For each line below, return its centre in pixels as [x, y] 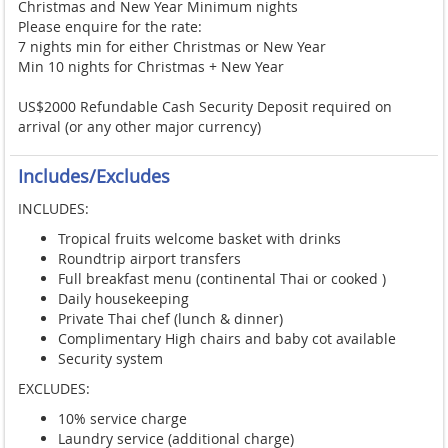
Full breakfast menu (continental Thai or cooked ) [222, 278]
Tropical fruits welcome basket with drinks [199, 238]
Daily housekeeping [123, 298]
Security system [110, 358]
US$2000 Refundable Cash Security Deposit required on [205, 106]
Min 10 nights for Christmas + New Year [151, 66]
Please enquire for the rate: [110, 26]
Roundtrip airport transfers [149, 258]
